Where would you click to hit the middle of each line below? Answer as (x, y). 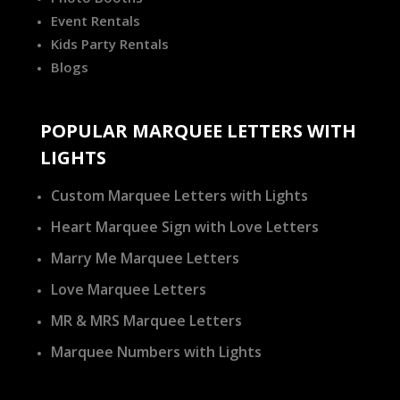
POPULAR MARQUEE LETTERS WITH (198, 130)
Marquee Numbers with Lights (156, 351)
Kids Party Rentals (109, 43)
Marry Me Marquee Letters (145, 258)
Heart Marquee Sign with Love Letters (184, 226)
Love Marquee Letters (128, 289)
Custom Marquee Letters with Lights (179, 195)
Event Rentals (95, 20)
